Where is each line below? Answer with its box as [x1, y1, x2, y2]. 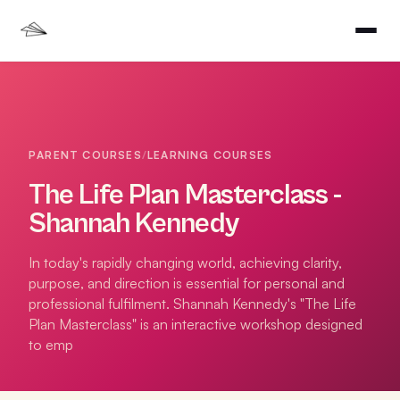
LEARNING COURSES [147, 148, 273, 162]
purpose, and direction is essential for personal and [29, 274, 345, 292]
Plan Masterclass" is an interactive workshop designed [29, 315, 362, 333]
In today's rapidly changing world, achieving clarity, [29, 254, 342, 271]
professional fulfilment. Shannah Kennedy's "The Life [29, 295, 356, 312]
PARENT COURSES [29, 148, 142, 162]
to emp [29, 336, 73, 354]
